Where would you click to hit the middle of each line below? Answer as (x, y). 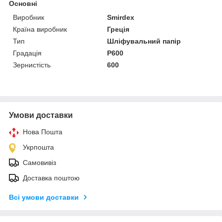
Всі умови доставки (44, 197)
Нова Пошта (43, 132)
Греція (118, 29)
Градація (27, 53)
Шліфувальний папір (144, 41)
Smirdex (121, 17)
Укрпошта (38, 147)
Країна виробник (40, 29)
